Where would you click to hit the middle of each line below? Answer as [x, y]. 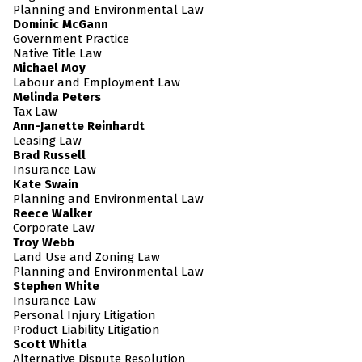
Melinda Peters [57, 97]
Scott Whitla [50, 345]
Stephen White [56, 286]
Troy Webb [44, 243]
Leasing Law [47, 141]
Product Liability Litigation [86, 330]
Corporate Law [54, 228]
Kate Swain [46, 185]
